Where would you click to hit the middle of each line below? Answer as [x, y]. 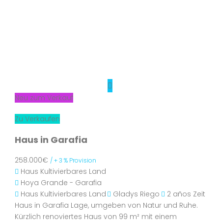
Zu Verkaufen [37, 119]
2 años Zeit [185, 194]
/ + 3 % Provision [73, 160]
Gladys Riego [136, 194]
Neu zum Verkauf [44, 98]
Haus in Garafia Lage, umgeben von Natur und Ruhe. [106, 205]
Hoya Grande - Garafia [61, 183]
